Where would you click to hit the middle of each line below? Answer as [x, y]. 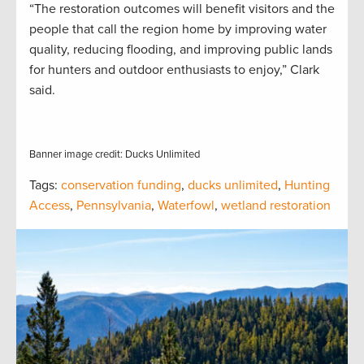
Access [50, 205]
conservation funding [121, 185]
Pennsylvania [114, 205]
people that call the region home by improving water [178, 29]
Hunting [307, 185]
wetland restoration [276, 205]
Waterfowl [186, 205]
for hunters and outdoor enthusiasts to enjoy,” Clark [174, 69]
